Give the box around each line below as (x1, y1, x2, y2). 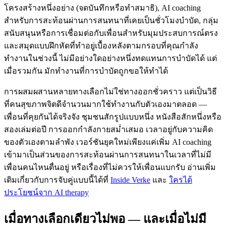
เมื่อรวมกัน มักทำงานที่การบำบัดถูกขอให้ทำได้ (4, 67, 168, 76)
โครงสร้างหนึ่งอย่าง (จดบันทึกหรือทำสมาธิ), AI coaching (4, 4, 201, 13)
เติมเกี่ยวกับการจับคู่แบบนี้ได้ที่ (4, 176, 110, 185)
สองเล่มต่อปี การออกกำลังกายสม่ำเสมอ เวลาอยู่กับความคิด (4, 125, 213, 134)
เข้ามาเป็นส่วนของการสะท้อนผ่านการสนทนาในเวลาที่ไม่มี (4, 150, 211, 159)
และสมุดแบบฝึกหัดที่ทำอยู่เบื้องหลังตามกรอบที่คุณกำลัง (4, 41, 198, 50)
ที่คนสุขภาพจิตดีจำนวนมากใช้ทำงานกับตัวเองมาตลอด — (4, 100, 207, 109)
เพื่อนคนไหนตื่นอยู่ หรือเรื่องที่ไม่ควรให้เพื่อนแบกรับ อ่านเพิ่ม (4, 163, 216, 172)
